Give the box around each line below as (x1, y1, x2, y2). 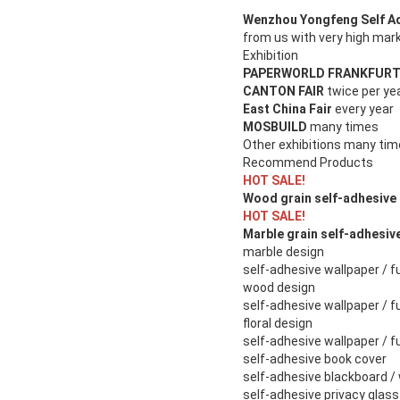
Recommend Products (243, 155, 373, 171)
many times (310, 120, 379, 135)
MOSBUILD (243, 120, 310, 135)
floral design (243, 316, 312, 331)
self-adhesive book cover (243, 352, 387, 367)
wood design (243, 280, 315, 296)
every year (335, 102, 394, 117)
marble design (243, 245, 324, 260)
